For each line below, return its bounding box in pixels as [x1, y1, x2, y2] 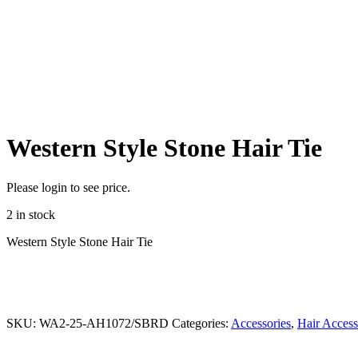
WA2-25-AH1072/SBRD [39, 316, 169, 330]
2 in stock [6, 207, 55, 221]
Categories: [172, 316, 231, 330]
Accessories [231, 316, 291, 330]
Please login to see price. [6, 180, 130, 194]
